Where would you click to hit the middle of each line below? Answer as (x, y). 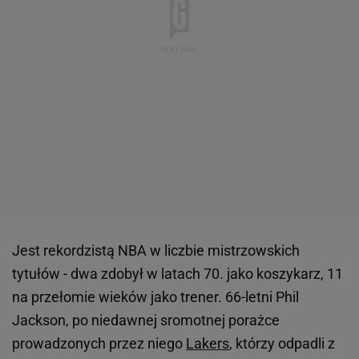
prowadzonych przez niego (99, 343)
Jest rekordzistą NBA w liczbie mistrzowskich (156, 250)
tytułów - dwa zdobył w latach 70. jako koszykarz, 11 (177, 274)
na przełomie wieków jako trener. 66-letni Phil (155, 297)
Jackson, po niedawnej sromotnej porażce (146, 320)
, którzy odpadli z (282, 343)
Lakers (208, 343)
